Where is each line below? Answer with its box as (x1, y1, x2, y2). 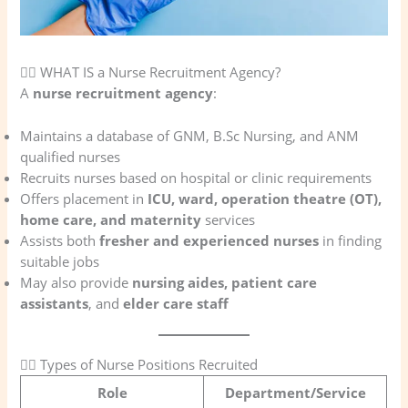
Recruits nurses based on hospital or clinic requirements (20, 168, 372, 187)
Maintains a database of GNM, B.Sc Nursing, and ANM (20, 126, 360, 145)
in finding (319, 230, 382, 250)
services (201, 209, 256, 229)
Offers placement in (20, 189, 148, 208)
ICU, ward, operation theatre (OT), (148, 189, 382, 208)
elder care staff (123, 293, 229, 312)
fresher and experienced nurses (99, 230, 320, 250)
